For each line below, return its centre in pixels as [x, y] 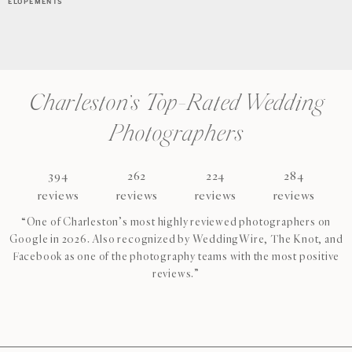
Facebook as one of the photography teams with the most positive [176, 257]
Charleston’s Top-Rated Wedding [176, 104]
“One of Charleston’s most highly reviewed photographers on [176, 222]
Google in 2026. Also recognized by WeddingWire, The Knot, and [176, 239]
